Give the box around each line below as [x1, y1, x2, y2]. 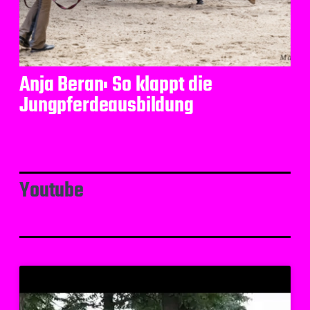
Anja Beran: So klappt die [19, 69, 212, 101]
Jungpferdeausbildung [19, 90, 194, 122]
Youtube [19, 175, 84, 207]
